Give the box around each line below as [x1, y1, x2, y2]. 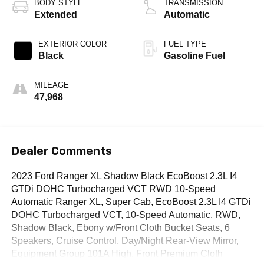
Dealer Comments [11, 145, 112, 157]
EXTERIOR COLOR [38, 39, 107, 49]
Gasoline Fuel [164, 51, 225, 61]
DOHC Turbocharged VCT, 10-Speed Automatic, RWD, [11, 209, 240, 220]
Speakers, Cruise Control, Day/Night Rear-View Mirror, [11, 235, 239, 246]
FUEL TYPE [164, 39, 206, 49]
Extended [34, 9, 77, 20]
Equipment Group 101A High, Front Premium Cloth [11, 248, 223, 259]
